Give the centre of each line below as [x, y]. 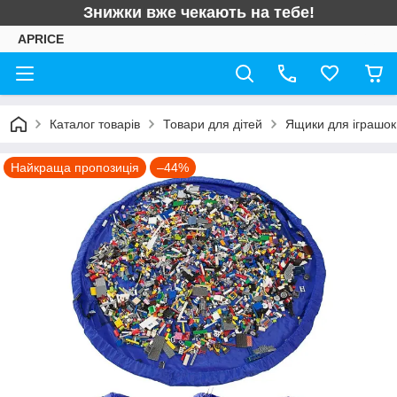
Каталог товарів [95, 124]
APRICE [41, 39]
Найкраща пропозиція [75, 167]
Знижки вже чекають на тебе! [198, 12]
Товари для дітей [213, 124]
